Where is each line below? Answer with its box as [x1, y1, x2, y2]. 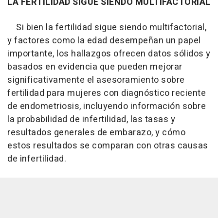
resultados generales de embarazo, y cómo [7, 126, 185, 139]
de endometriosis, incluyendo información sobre [7, 99, 206, 113]
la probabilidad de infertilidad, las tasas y [7, 112, 175, 126]
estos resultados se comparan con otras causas [7, 139, 208, 152]
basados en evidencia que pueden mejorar [7, 60, 182, 73]
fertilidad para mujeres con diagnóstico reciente [7, 86, 206, 100]
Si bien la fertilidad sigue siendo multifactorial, [7, 20, 206, 34]
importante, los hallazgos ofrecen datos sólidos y [7, 47, 211, 60]
